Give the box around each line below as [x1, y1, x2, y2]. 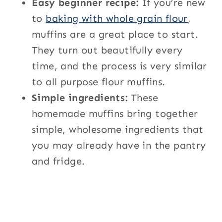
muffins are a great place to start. [32, 28, 198, 40]
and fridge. [32, 155, 85, 167]
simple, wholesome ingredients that [32, 123, 204, 135]
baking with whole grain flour [46, 12, 188, 24]
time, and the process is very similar [32, 59, 207, 72]
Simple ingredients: [32, 91, 128, 104]
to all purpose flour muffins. [32, 75, 166, 88]
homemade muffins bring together [32, 107, 198, 119]
